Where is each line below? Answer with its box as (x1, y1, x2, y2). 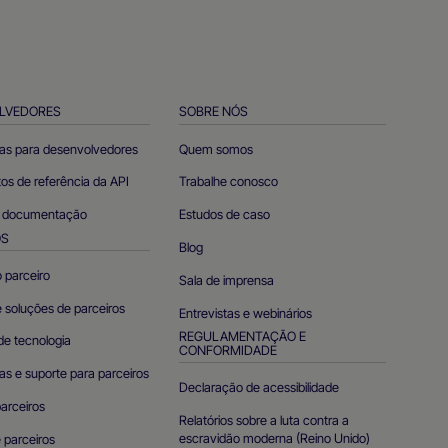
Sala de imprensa (179, 271, 275, 288)
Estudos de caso (179, 206, 271, 223)
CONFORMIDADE (179, 341, 278, 358)
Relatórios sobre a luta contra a (179, 412, 350, 429)
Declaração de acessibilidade (179, 379, 340, 396)
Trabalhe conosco (179, 173, 279, 190)
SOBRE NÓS (179, 103, 249, 120)
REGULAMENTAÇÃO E (179, 327, 307, 344)
